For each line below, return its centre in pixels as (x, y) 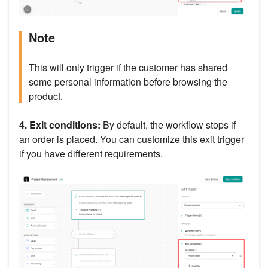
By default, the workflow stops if (168, 124)
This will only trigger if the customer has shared (128, 67)
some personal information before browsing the (128, 81)
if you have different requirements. (91, 153)
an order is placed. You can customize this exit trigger (132, 139)
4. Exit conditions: (60, 124)
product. (46, 96)
